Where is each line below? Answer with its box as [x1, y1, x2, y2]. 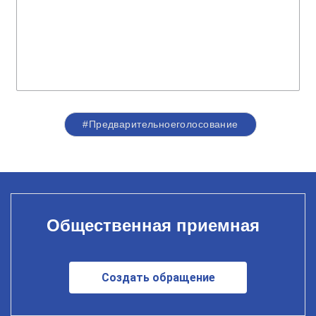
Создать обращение [101, 270, 215, 284]
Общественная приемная [46, 215, 260, 235]
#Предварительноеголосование [83, 119, 238, 130]
